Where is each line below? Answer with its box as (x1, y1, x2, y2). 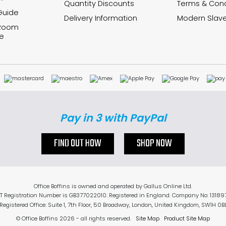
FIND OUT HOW (54, 135, 101, 152)
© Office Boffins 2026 (16, 214, 75, 222)
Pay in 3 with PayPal (60, 110, 166, 125)
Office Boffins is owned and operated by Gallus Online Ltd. (34, 182, 192, 190)
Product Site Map (164, 214, 210, 222)
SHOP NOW (137, 135, 172, 152)
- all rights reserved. (75, 214, 131, 222)
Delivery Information (64, 13, 137, 24)
